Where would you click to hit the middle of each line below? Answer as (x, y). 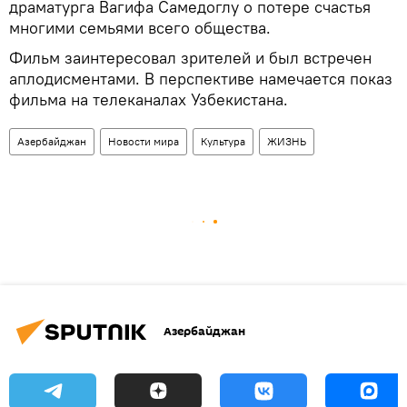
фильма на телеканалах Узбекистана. (149, 99)
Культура (223, 141)
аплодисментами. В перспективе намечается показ (201, 78)
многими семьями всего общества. (140, 27)
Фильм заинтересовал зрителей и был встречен (190, 57)
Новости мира (144, 141)
